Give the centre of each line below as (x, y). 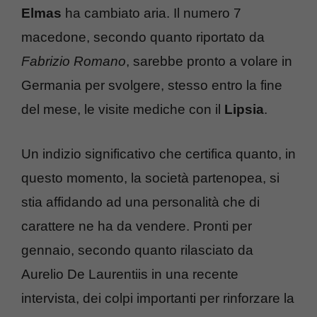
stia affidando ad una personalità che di (140, 202)
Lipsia (244, 110)
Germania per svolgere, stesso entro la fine (152, 86)
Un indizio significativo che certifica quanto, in (158, 154)
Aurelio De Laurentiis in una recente (130, 274)
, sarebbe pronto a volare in (209, 62)
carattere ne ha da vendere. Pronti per (137, 226)
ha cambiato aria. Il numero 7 (153, 13)
